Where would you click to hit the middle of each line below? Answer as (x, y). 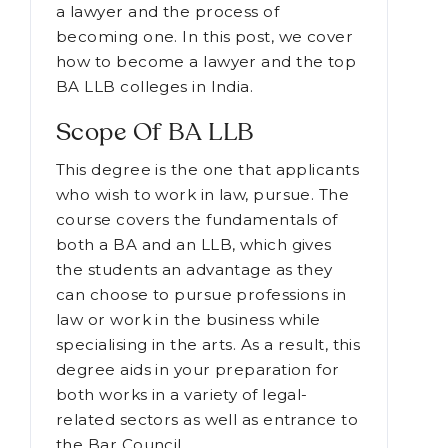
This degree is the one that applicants (208, 245)
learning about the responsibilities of (204, 62)
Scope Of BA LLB (155, 209)
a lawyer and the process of (168, 87)
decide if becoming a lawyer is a (184, 12)
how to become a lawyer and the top (206, 137)
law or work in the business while (188, 395)
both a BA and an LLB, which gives (194, 320)
